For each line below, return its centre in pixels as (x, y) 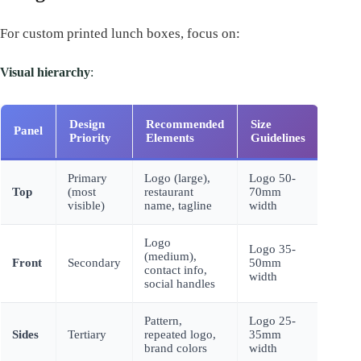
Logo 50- (272, 178)
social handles (180, 283)
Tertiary (87, 334)
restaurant (169, 191)
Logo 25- (272, 320)
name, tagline (178, 205)
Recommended (185, 124)
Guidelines (278, 137)
